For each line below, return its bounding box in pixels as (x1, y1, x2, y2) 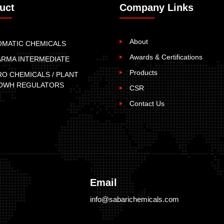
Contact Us (129, 99, 164, 107)
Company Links (119, 1, 193, 13)
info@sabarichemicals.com (90, 194, 179, 203)
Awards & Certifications (129, 52, 202, 61)
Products (129, 68, 157, 76)
